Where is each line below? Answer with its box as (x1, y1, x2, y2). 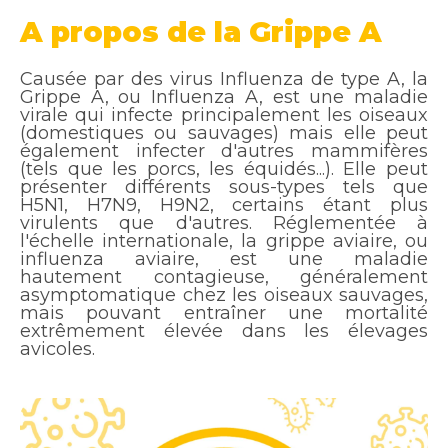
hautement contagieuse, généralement (20, 265, 428, 288)
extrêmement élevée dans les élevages (20, 319, 428, 342)
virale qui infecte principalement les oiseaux (20, 103, 428, 126)
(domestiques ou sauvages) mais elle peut (20, 121, 428, 144)
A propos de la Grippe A (20, 14, 382, 49)
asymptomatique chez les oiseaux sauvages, (20, 283, 428, 306)
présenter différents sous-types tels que (20, 175, 428, 198)
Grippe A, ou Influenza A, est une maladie (20, 85, 428, 108)
